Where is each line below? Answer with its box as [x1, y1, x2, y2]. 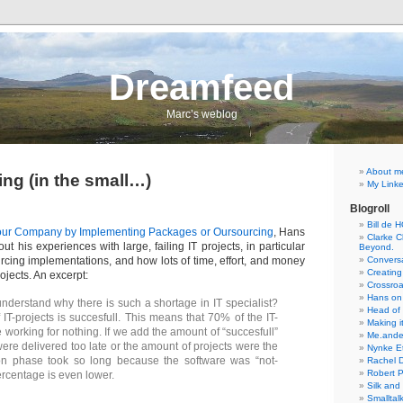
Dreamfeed [109, 67, 294, 107]
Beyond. [359, 242, 394, 252]
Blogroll [350, 202, 390, 215]
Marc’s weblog [166, 108, 237, 121]
